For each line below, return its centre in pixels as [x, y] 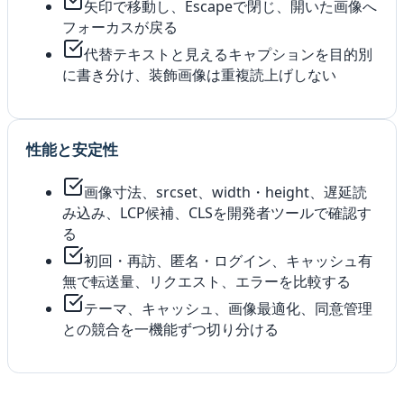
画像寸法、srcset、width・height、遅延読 [225, 193]
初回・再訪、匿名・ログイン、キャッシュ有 [228, 261]
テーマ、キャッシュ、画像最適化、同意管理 [228, 309]
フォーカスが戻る [120, 28]
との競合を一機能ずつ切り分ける [170, 330]
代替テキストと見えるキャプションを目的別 [228, 55]
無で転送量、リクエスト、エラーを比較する [207, 282]
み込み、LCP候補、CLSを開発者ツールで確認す [217, 213]
